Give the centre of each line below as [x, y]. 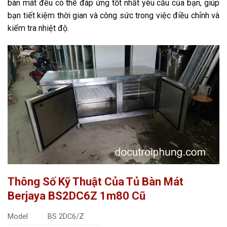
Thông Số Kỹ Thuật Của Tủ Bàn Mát [96, 181]
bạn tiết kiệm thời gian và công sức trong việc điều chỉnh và [113, 15]
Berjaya [28, 196]
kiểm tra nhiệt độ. [38, 28]
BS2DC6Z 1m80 [90, 196]
